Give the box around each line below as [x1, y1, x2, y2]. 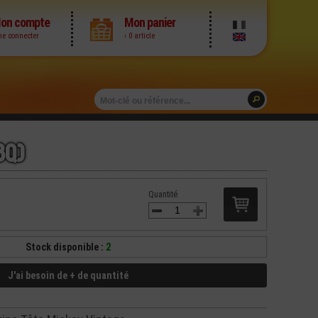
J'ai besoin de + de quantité [8, 270, 128, 281]
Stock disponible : [26, 241, 106, 253]
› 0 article [124, 31, 155, 40]
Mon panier [124, 15, 175, 30]
